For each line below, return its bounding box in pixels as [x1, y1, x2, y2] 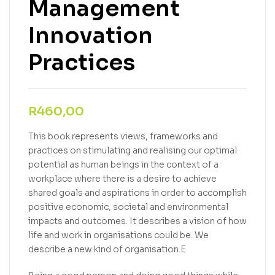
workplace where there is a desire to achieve [28, 173, 217, 185]
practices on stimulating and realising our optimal [28, 145, 237, 157]
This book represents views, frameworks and [28, 131, 218, 142]
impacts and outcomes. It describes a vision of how [28, 215, 247, 227]
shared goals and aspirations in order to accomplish [28, 187, 247, 199]
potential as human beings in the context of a [28, 159, 219, 171]
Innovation [28, 21, 153, 50]
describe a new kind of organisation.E [28, 244, 186, 255]
